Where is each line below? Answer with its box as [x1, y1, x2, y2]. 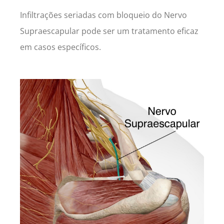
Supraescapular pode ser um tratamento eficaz [20, 25, 198, 37]
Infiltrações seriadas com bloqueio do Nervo [20, 9, 187, 21]
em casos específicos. [20, 41, 101, 53]
